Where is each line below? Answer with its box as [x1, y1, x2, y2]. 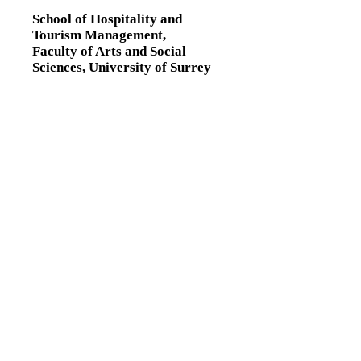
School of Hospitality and [32, 11, 182, 27]
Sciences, [32, 60, 89, 76]
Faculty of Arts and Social [32, 44, 186, 60]
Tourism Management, [32, 27, 166, 44]
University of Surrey [89, 60, 211, 76]
